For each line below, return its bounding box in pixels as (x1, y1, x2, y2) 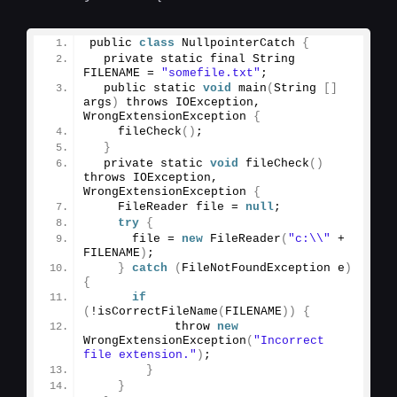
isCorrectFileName (97, 304, 218, 318)
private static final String (90, 51, 295, 66)
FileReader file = (90, 199, 245, 214)
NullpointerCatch (175, 35, 302, 50)
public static (90, 81, 203, 95)
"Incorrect (253, 333, 324, 347)
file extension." (83, 347, 197, 362)
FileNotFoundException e (182, 261, 345, 275)
